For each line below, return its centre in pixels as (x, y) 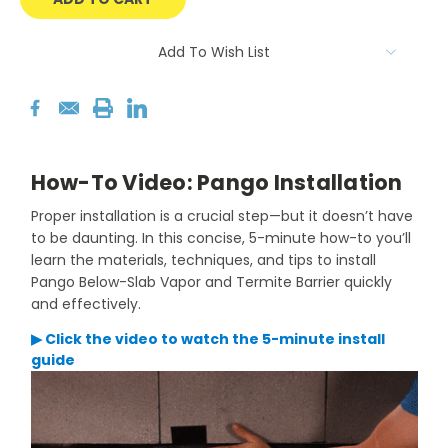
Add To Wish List (214, 52)
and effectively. (85, 304)
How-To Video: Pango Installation (216, 183)
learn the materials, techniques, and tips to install (203, 260)
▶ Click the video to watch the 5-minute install (207, 339)
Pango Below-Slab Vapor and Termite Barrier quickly (211, 282)
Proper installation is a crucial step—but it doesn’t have (221, 216)
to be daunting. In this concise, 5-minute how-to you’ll (220, 238)
